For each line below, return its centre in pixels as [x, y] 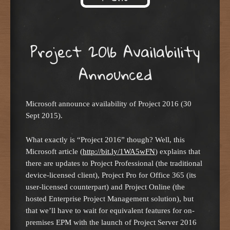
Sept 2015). [44, 115]
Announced [115, 74]
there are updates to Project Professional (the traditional [114, 163]
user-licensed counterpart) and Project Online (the [105, 187]
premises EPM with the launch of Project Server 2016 [111, 222]
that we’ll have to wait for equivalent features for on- [110, 210]
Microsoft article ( [54, 151]
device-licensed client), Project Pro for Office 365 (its [111, 175]
